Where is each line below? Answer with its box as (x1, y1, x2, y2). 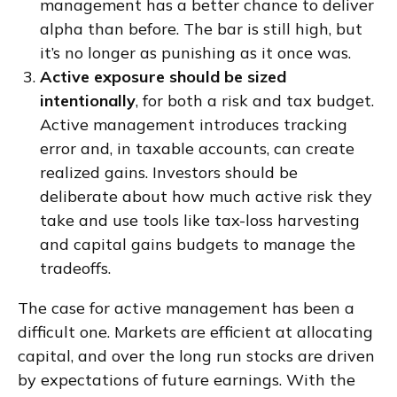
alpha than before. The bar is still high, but (40, 19, 362, 39)
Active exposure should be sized (40, 66, 286, 87)
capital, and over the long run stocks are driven (18, 346, 375, 366)
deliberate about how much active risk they (40, 186, 372, 206)
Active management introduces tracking (40, 114, 347, 135)
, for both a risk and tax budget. (136, 90, 374, 111)
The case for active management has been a (18, 298, 354, 318)
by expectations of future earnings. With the (18, 370, 355, 390)
